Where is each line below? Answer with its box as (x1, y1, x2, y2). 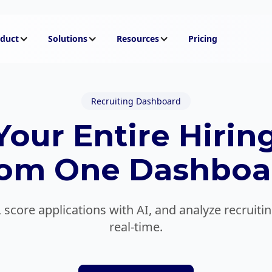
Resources (116, 33, 159, 44)
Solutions (47, 33, 87, 44)
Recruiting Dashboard (91, 95, 181, 107)
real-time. (109, 219, 163, 235)
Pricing (188, 33, 217, 44)
